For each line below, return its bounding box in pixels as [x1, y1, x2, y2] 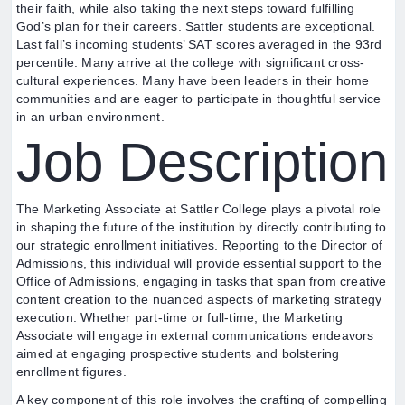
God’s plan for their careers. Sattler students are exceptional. [16, 19, 376, 33]
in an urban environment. [16, 109, 165, 124]
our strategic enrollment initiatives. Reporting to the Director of [16, 238, 383, 252]
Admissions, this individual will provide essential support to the [16, 256, 382, 270]
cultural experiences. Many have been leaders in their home [16, 73, 370, 88]
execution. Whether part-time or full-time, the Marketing [16, 310, 344, 325]
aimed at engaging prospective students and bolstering [16, 346, 340, 361]
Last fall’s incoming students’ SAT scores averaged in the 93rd [16, 37, 382, 52]
